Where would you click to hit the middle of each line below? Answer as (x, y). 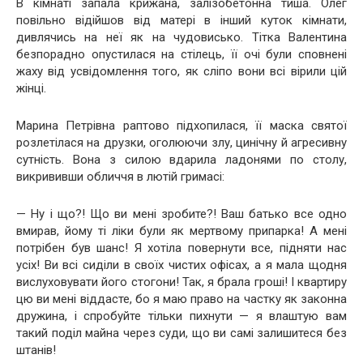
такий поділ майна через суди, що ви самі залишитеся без (181, 333)
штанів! (36, 350)
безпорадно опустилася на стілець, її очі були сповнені (181, 54)
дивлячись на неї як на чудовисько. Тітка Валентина (181, 37)
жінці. (31, 88)
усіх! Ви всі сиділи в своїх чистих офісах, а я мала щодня (181, 265)
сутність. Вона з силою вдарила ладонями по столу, (181, 159)
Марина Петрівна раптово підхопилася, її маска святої (181, 125)
